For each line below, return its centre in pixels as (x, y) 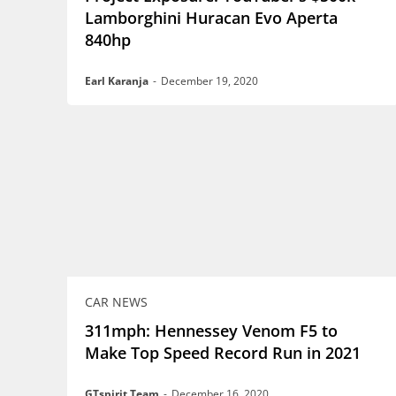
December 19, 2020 (209, 80)
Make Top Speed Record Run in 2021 (223, 353)
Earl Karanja (117, 80)
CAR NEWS (116, 302)
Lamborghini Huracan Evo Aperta (211, 17)
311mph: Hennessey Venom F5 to (211, 331)
